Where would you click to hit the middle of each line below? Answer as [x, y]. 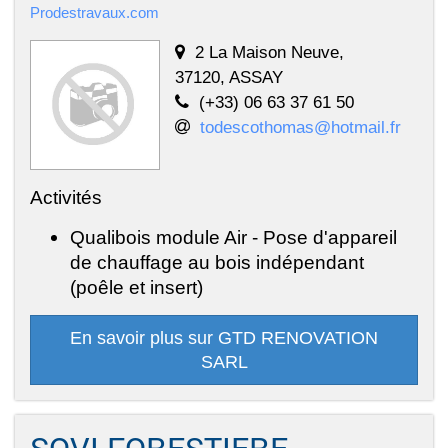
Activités [66, 197]
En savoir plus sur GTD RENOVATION [224, 338]
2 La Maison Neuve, [269, 52]
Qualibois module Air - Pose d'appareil [233, 237]
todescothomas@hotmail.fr [300, 127]
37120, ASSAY [229, 77]
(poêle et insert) [136, 287]
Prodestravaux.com [94, 13]
